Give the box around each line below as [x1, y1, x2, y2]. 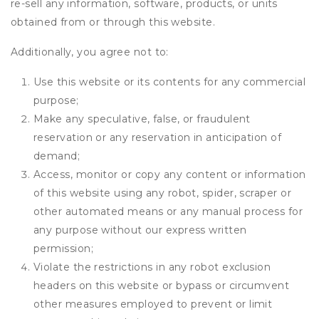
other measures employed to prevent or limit [33, 298, 273, 310]
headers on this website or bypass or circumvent [33, 279, 290, 292]
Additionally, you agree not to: [11, 46, 169, 58]
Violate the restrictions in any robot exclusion [33, 261, 271, 273]
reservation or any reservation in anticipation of [33, 131, 282, 144]
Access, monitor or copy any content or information [33, 168, 306, 181]
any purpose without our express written [33, 224, 247, 236]
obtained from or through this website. [11, 16, 216, 28]
